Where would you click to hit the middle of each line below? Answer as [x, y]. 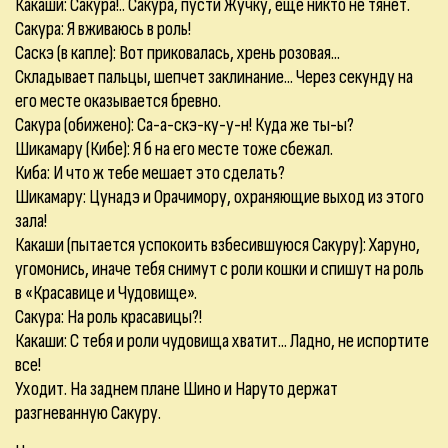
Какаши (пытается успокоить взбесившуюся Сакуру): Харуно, [217, 245]
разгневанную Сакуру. [88, 413]
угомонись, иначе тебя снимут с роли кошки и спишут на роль [219, 269]
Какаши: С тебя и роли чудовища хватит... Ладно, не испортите [222, 341]
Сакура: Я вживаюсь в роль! [103, 29]
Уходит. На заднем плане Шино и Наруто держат [176, 389]
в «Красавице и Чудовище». [106, 293]
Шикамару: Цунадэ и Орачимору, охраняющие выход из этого [219, 197]
